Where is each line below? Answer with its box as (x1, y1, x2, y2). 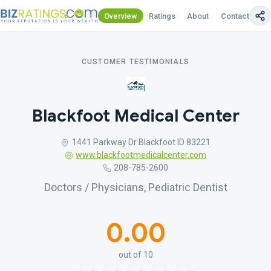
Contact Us (220, 11, 261, 21)
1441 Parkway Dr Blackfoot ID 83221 (71, 137, 211, 147)
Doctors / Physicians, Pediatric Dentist (44, 181, 227, 194)
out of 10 (118, 250, 153, 260)
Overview (104, 11, 137, 21)
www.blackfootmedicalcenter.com (76, 150, 207, 160)
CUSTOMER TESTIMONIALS (81, 57, 190, 66)
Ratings (149, 11, 176, 21)
